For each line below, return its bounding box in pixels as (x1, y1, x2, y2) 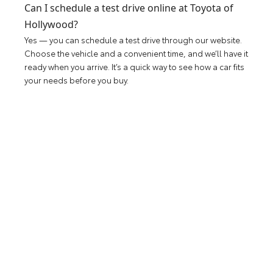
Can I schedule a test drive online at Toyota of (24, 1, 234, 15)
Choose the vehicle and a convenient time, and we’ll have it (24, 48, 249, 59)
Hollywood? (24, 18, 79, 32)
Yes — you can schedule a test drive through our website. (24, 34, 243, 46)
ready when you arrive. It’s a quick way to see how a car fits (24, 61, 245, 73)
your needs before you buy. (24, 74, 129, 86)
